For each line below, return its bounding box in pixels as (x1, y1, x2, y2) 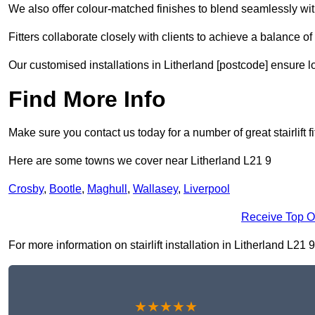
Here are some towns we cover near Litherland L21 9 (8, 155, 271, 167)
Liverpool (184, 183, 230, 195)
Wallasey (133, 183, 178, 195)
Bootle (49, 183, 82, 195)
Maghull (87, 183, 127, 195)
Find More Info (8, 86, 166, 112)
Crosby (8, 183, 44, 195)
